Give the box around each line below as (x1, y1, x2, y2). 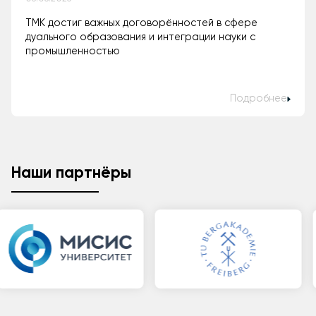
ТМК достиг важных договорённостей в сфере (25, 18, 257, 29)
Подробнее (230, 93, 288, 104)
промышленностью (25, 47, 120, 57)
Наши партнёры (11, 165, 131, 181)
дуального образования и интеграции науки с (25, 32, 255, 43)
